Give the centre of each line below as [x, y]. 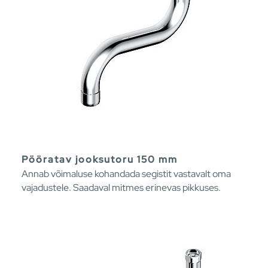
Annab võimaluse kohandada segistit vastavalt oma [126, 173]
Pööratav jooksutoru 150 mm [100, 159]
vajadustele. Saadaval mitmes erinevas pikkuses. [121, 187]
